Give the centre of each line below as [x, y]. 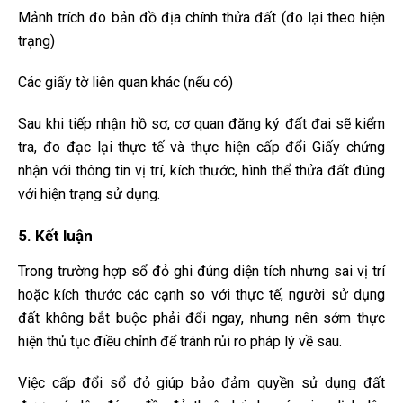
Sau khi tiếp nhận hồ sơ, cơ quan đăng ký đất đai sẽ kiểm [201, 124]
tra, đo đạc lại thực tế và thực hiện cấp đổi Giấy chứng [201, 148]
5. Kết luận [55, 236]
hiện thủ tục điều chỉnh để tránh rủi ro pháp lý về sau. [180, 342]
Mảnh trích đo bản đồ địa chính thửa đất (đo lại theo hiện [201, 18]
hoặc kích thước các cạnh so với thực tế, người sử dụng [201, 295]
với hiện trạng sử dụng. [89, 194]
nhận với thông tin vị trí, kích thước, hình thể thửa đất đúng [201, 171]
